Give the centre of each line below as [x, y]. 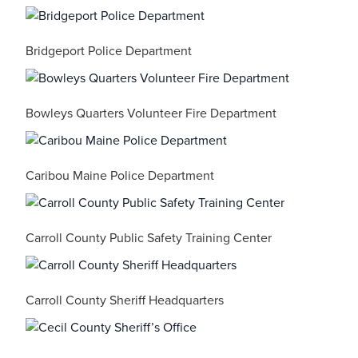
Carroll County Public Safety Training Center [149, 238]
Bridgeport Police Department [109, 51]
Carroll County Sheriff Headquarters [125, 300]
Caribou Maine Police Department [120, 176]
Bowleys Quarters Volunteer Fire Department [151, 113]
